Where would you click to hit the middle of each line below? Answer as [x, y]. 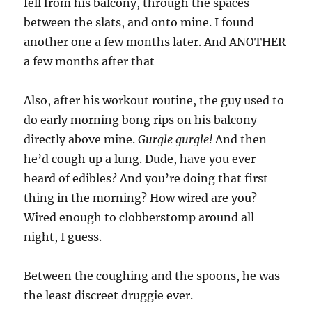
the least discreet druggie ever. [109, 296]
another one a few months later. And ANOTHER [155, 42]
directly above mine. [81, 140]
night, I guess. [63, 237]
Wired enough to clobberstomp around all [139, 218]
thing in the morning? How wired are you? [141, 198]
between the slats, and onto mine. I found [139, 23]
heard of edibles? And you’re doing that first [146, 179]
